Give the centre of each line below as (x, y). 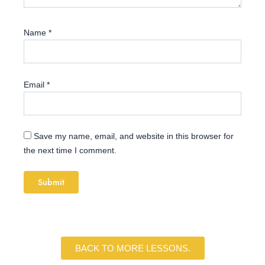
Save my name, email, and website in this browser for (134, 136)
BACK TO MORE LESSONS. (132, 248)
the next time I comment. (70, 151)
